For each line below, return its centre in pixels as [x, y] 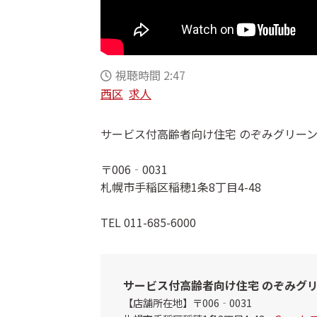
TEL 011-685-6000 [148, 223]
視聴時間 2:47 [150, 75]
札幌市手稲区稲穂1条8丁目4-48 [181, 187]
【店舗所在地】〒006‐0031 [188, 303]
